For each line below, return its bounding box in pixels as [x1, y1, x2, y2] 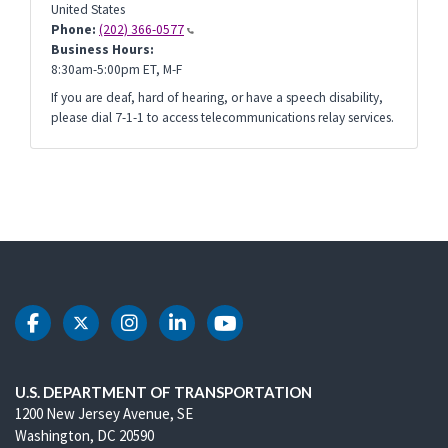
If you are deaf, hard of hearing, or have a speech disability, [51, 89, 383, 106]
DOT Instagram [127, 325, 277, 342]
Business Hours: [51, 41, 154, 58]
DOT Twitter [79, 325, 206, 342]
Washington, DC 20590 [15, 426, 154, 445]
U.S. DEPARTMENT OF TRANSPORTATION [15, 383, 312, 401]
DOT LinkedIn [175, 325, 304, 342]
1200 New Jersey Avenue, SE [15, 404, 193, 423]
